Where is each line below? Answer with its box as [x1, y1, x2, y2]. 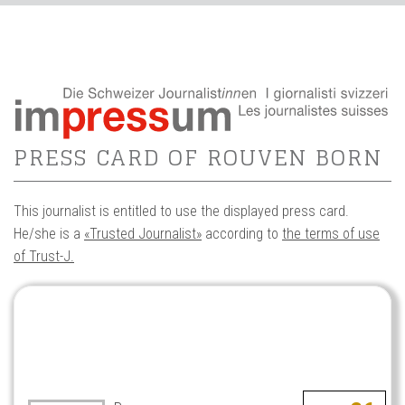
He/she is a [14, 224, 84, 242]
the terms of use [282, 224, 380, 242]
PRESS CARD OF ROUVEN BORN [14, 137, 382, 177]
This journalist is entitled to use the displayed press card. [14, 202, 349, 220]
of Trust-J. [14, 247, 74, 265]
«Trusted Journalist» [84, 224, 202, 242]
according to [202, 224, 282, 242]
